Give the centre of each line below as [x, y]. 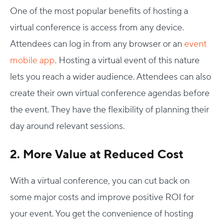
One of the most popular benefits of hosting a [99, 11]
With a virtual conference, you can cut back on [100, 181]
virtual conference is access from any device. [97, 27]
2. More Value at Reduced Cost [97, 154]
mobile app [32, 60]
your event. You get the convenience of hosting [102, 214]
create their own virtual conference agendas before [110, 93]
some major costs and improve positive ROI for [102, 197]
